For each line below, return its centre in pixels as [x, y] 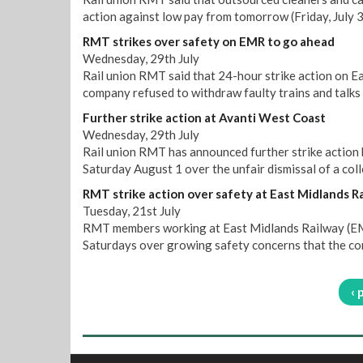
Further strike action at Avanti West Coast [204, 117]
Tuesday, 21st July [132, 211]
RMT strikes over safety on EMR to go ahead [209, 41]
